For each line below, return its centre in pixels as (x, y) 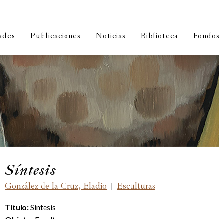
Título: (17, 207)
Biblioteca (159, 36)
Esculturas (136, 186)
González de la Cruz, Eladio (56, 186)
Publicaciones (55, 36)
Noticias (110, 36)
